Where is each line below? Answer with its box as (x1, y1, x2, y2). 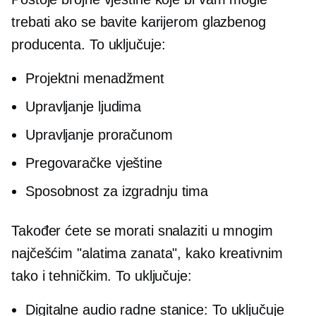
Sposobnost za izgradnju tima (25, 183, 209, 199)
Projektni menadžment (25, 71, 164, 86)
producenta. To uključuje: (11, 37, 166, 52)
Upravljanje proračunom (25, 127, 173, 142)
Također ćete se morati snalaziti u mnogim (11, 223, 273, 238)
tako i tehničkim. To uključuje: (11, 268, 192, 284)
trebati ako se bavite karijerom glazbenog (11, 14, 266, 30)
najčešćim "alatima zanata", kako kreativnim (11, 245, 283, 261)
